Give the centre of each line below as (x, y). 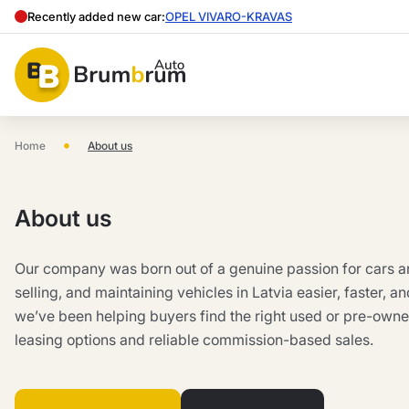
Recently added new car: (96, 16)
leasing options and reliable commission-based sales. (194, 340)
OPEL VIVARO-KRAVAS (229, 16)
